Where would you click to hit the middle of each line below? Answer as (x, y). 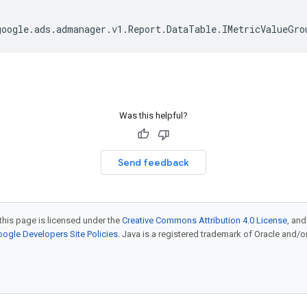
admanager (81, 29)
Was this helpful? (153, 115)
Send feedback (153, 162)
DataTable (192, 29)
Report (145, 29)
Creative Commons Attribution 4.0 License (205, 220)
